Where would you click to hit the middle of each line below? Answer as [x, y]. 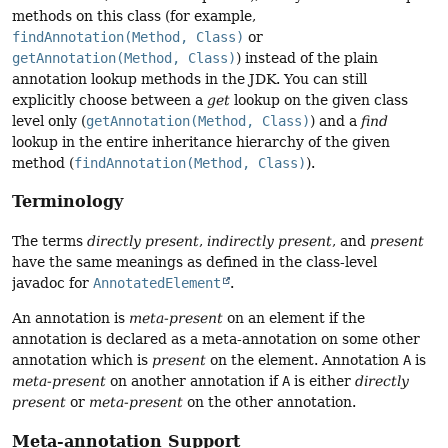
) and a [335, 120]
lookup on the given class [319, 99]
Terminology [67, 202]
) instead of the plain [307, 57]
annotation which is [82, 360]
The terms [49, 240]
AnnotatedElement [157, 282]
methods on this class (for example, [134, 15]
